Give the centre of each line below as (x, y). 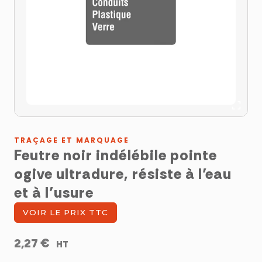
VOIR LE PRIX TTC (65, 213)
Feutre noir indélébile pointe (116, 156)
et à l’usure (54, 193)
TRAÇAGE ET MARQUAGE (72, 140)
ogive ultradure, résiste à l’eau (123, 174)
